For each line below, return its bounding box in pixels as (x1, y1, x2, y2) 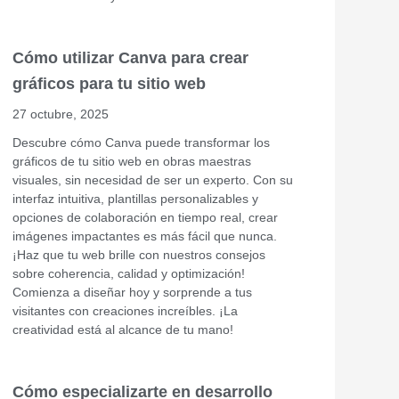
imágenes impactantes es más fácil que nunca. (12, 228, 277, 243)
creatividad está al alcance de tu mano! (12, 322, 233, 337)
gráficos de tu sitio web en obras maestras (12, 153, 251, 168)
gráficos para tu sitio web (12, 74, 206, 93)
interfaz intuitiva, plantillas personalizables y (12, 191, 258, 206)
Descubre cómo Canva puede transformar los (12, 134, 270, 150)
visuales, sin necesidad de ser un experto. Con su (12, 172, 293, 187)
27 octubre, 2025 (12, 106, 109, 121)
